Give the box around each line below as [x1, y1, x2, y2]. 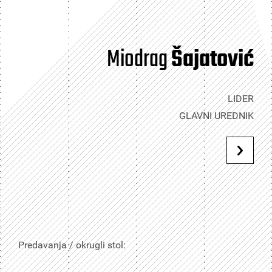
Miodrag [107, 42, 171, 78]
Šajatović [171, 42, 254, 78]
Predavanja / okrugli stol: [18, 239, 126, 251]
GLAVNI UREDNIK [179, 110, 254, 121]
